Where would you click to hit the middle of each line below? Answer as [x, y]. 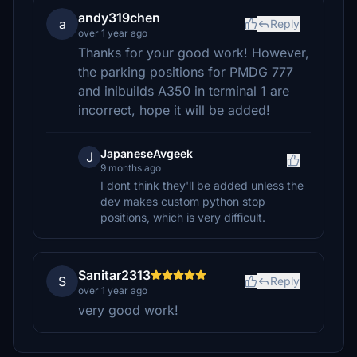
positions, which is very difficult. [183, 217]
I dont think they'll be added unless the [202, 185]
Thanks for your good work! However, [194, 53]
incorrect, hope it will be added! [174, 110]
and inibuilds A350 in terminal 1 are [184, 91]
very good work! [128, 310]
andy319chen [119, 18]
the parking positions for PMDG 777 [186, 72]
